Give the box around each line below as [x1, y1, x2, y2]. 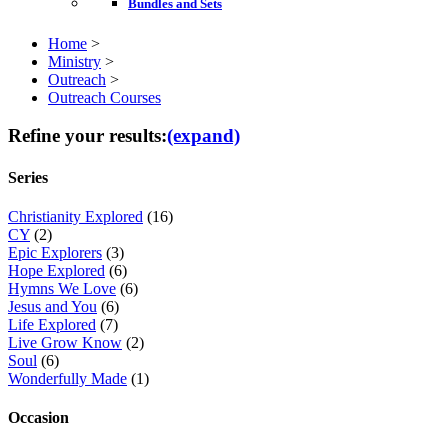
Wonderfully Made [8, 369, 127, 387]
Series [8, 168, 48, 186]
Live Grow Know [8, 333, 122, 351]
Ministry [48, 52, 101, 70]
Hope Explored [8, 261, 105, 279]
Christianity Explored [8, 207, 143, 225]
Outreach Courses [48, 88, 161, 106]
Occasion [8, 409, 69, 427]
